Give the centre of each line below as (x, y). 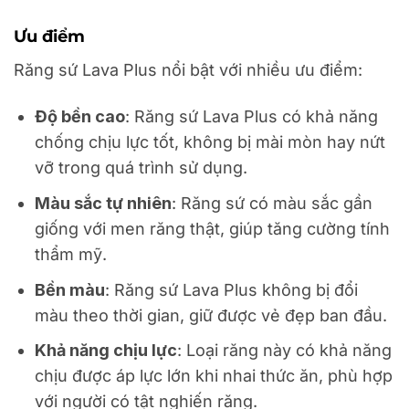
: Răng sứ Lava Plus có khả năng (252, 117)
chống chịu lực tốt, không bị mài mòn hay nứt (210, 142)
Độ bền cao (80, 117)
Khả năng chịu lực (106, 351)
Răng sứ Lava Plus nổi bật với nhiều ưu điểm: (188, 69)
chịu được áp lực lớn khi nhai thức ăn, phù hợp (214, 376)
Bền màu (70, 289)
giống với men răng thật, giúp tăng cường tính (213, 228)
